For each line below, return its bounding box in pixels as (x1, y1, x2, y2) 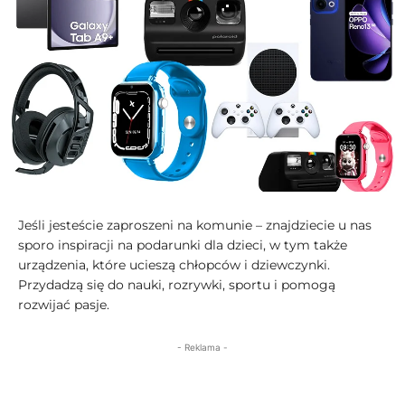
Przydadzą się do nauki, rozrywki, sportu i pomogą (18, 277, 335, 294)
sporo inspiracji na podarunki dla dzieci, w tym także (18, 237, 347, 254)
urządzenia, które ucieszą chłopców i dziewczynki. (18, 257, 330, 274)
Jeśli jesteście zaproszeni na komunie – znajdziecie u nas (18, 217, 372, 234)
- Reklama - (177, 342, 228, 353)
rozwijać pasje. (18, 297, 109, 314)
